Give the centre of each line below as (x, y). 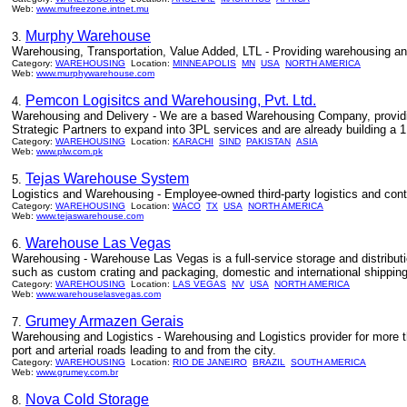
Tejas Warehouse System (107, 179)
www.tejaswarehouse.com (90, 216)
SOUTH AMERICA (328, 362)
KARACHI (193, 141)
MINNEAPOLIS (204, 63)
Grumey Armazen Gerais (104, 321)
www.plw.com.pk (69, 151)
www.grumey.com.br (77, 372)
